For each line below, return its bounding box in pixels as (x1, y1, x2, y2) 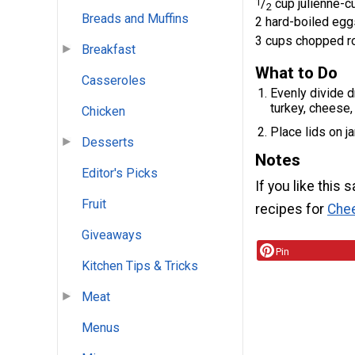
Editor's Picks (82, 166, 158, 181)
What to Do (255, 63, 338, 82)
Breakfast (82, 42, 136, 58)
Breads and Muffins (82, 11, 189, 27)
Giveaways (82, 227, 142, 243)
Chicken (82, 104, 125, 120)
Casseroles (82, 73, 146, 89)
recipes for (255, 201, 327, 218)
